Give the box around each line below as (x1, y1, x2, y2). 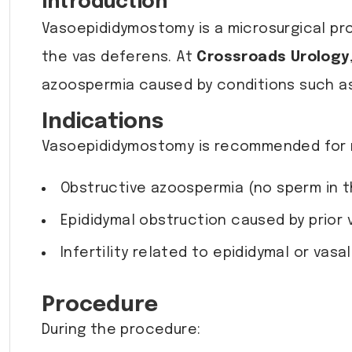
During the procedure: (42, 323, 201, 338)
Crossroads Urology (196, 50, 350, 65)
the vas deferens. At (42, 50, 197, 65)
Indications (42, 112, 163, 134)
